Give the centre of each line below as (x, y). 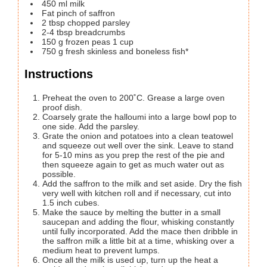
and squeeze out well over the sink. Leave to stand (138, 145)
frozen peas (88, 41)
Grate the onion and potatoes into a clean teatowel (138, 136)
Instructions (59, 74)
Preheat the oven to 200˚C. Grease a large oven (133, 97)
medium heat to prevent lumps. (101, 250)
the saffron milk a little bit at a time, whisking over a (138, 240)
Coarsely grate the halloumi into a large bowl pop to (139, 117)
